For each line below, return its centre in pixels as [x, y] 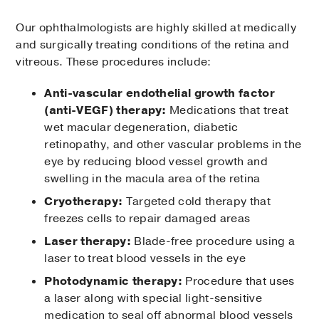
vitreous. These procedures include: [114, 62]
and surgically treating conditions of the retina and [153, 45]
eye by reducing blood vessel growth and [156, 162]
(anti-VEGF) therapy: [105, 111]
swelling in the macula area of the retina [152, 179]
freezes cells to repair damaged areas [147, 219]
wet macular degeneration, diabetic [141, 128]
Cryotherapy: [84, 202]
